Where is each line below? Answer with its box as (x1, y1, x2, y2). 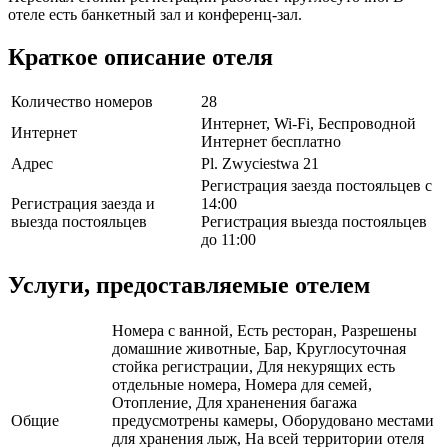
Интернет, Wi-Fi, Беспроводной (201, 115, 416, 133)
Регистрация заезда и (11, 195, 155, 213)
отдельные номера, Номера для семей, (112, 376, 372, 394)
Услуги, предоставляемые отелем (8, 272, 370, 299)
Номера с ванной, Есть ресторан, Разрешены (112, 322, 417, 340)
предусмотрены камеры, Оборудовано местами (112, 412, 434, 430)
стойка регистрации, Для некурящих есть (112, 358, 395, 376)
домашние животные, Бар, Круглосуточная (112, 340, 406, 358)
